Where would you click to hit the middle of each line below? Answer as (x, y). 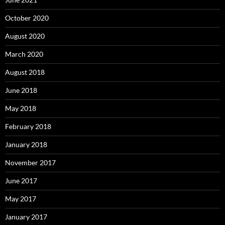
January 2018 (26, 144)
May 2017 (21, 199)
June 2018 (21, 90)
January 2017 (26, 217)
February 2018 (28, 126)
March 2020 (24, 54)
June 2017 (21, 181)
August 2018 (25, 72)
